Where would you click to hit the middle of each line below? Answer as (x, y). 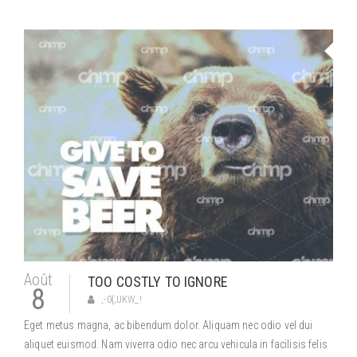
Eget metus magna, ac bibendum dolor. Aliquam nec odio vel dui (169, 325)
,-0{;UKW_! (122, 300)
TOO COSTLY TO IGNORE (158, 282)
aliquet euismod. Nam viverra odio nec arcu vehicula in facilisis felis (176, 344)
